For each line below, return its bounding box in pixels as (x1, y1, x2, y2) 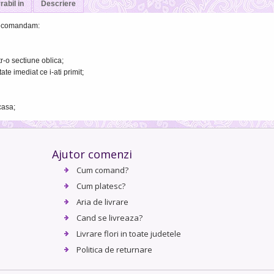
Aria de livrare (76, 196, 129, 208)
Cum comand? (76, 165, 129, 176)
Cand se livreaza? (76, 212, 143, 224)
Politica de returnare (76, 244, 153, 256)
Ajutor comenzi (52, 147, 133, 162)
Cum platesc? (76, 180, 126, 192)
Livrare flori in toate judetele (76, 228, 182, 240)
